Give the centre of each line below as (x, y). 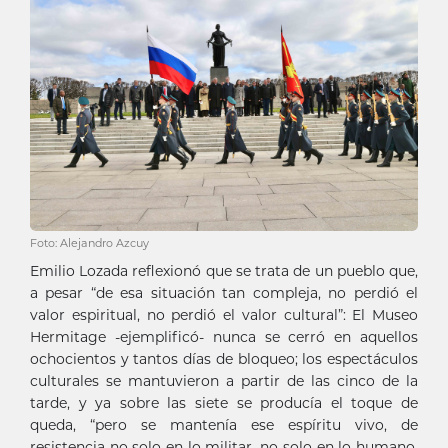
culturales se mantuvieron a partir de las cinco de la (224, 380)
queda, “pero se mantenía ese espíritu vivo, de (224, 424)
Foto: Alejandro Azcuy (89, 242)
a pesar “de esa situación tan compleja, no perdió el (224, 292)
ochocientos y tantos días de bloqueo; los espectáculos (224, 358)
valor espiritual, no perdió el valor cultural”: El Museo (224, 314)
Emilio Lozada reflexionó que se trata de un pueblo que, (224, 270)
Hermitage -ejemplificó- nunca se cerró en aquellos (224, 336)
